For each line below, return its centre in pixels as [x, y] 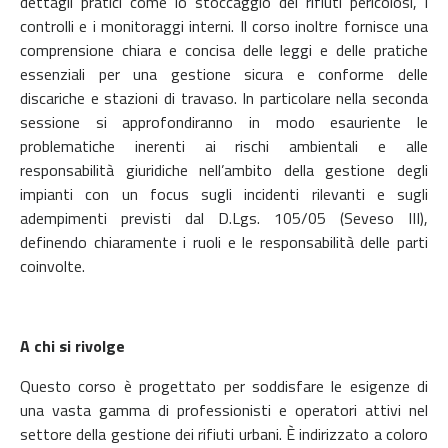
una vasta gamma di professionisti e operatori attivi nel [224, 409]
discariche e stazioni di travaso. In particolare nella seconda [224, 97]
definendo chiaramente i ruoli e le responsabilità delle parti [224, 241]
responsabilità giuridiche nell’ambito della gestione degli [224, 169]
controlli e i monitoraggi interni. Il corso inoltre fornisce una [224, 25]
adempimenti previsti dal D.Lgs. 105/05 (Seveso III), [224, 217]
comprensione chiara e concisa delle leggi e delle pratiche [224, 49]
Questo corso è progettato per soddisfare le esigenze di [224, 385]
